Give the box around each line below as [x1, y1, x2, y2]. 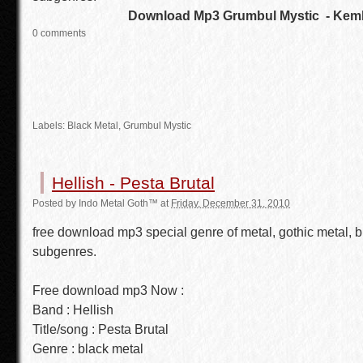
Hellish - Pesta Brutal [52, 173, 215, 192]
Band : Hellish [32, 303, 113, 317]
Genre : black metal [32, 342, 143, 356]
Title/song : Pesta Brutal [32, 322, 169, 336]
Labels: [32, 120, 67, 131]
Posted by [32, 198, 79, 209]
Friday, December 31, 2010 [171, 198, 290, 209]
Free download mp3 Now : [32, 284, 184, 297]
